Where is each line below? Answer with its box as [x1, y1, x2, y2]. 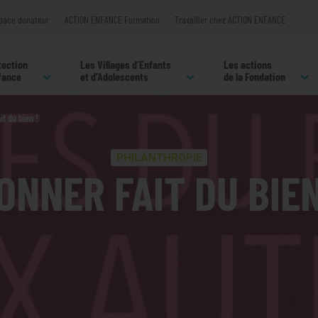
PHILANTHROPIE [116, 151, 202, 164]
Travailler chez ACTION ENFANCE [174, 13, 285, 26]
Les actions [224, 57, 272, 71]
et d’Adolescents [80, 70, 148, 83]
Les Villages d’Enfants [80, 57, 171, 71]
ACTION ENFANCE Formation [64, 13, 160, 26]
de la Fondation [224, 70, 285, 83]
